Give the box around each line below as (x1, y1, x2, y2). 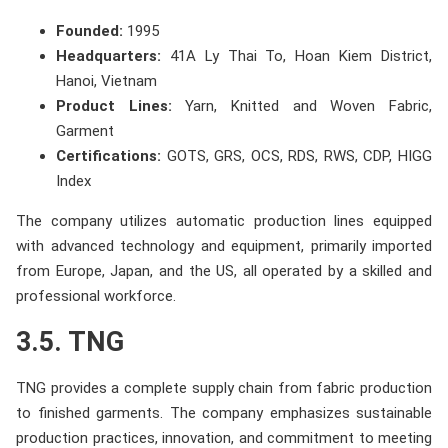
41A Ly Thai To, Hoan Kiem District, (161, 46, 432, 65)
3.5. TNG (16, 325, 124, 358)
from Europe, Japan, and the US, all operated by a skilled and (16, 261, 432, 280)
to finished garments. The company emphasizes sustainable (16, 403, 432, 422)
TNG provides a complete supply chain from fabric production (16, 378, 432, 397)
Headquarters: (56, 46, 161, 65)
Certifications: (56, 146, 161, 165)
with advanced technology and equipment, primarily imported (16, 236, 432, 255)
